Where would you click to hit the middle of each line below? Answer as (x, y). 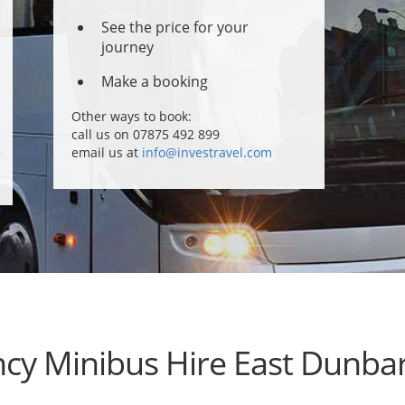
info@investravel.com (207, 152)
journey (127, 47)
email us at (107, 152)
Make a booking (155, 81)
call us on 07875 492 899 (146, 134)
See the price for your (175, 27)
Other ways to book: (132, 116)
